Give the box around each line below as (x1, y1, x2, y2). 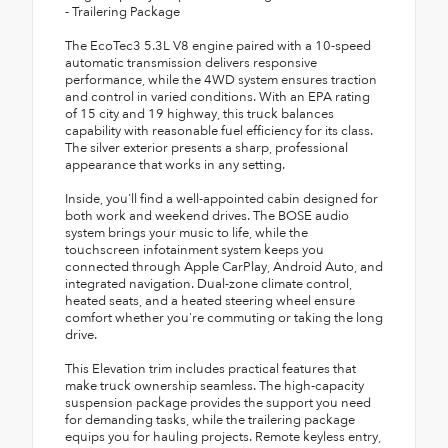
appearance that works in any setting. (65, 155, 285, 174)
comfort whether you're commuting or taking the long (65, 308, 383, 327)
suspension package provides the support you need (65, 393, 371, 412)
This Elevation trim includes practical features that (65, 359, 356, 378)
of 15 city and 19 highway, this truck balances (65, 104, 334, 123)
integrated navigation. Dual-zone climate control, (65, 274, 352, 293)
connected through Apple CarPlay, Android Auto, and (65, 257, 383, 276)
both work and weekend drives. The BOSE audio (65, 206, 349, 225)
